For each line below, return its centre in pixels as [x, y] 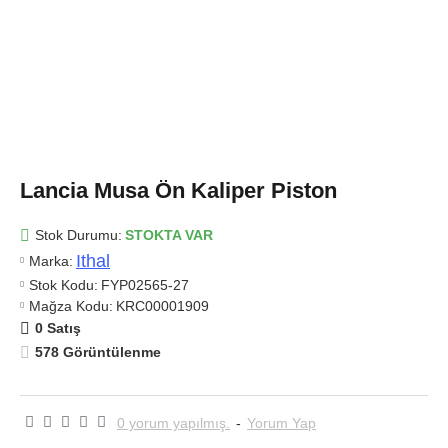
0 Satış [58, 328]
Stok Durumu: [78, 235]
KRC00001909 [162, 305]
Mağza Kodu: [71, 305]
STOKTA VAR [169, 235]
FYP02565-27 [145, 284]
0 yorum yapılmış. [173, 422]
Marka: [51, 260]
